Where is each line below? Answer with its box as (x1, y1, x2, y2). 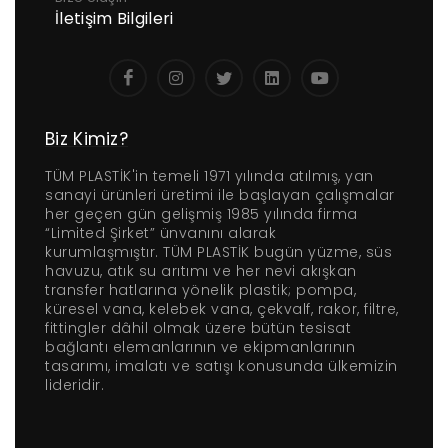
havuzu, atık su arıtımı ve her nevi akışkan (45, 261, 357, 281)
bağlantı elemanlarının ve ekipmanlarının (45, 337, 355, 357)
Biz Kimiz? (45, 127, 128, 151)
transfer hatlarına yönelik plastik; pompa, (45, 280, 356, 300)
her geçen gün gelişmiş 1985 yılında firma (45, 204, 358, 224)
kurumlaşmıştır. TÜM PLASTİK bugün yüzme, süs (45, 242, 392, 262)
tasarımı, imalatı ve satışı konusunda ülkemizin (45, 356, 398, 376)
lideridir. (45, 375, 104, 395)
